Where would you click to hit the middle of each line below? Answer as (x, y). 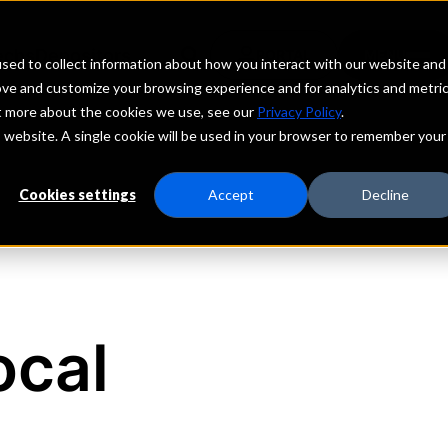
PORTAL (283, 54)
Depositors (82, 55)
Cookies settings (77, 195)
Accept (231, 195)
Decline (385, 195)
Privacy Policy (299, 111)
